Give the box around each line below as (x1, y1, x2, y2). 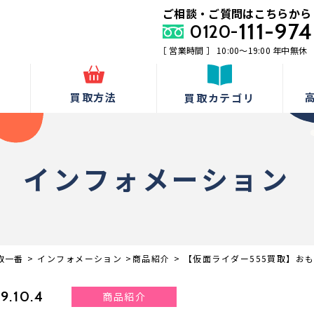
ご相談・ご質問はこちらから (163, 5, 312, 22)
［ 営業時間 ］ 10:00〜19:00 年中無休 (158, 44, 308, 56)
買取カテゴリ (184, 90, 255, 105)
